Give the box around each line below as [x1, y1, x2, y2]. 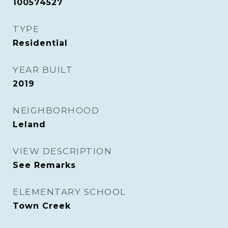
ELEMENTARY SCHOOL [13, 187, 126, 197]
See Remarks [13, 160, 76, 170]
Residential [13, 38, 68, 48]
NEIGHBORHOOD [13, 105, 99, 116]
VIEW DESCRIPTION [13, 146, 112, 156]
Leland [13, 120, 46, 129]
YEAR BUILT [13, 65, 73, 75]
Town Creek [13, 201, 71, 211]
